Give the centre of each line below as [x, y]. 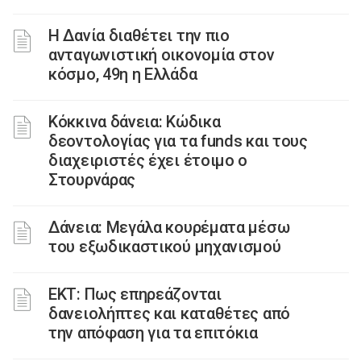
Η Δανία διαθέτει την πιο [139, 35]
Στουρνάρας [92, 180]
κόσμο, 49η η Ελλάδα [123, 74]
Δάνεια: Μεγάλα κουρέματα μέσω [169, 227]
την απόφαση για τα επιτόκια [153, 333]
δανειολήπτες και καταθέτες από [169, 313]
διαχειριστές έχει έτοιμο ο [148, 160]
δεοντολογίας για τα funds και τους [178, 141]
